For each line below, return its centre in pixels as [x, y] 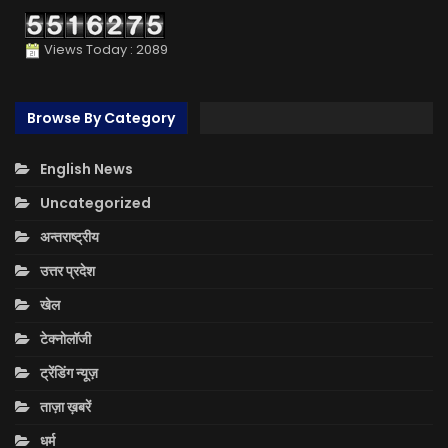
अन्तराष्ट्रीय [69, 237]
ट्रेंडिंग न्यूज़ [69, 373]
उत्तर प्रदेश [67, 271]
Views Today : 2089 [104, 50]
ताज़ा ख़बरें [65, 407]
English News [86, 169]
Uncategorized [95, 203]
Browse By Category [101, 118]
